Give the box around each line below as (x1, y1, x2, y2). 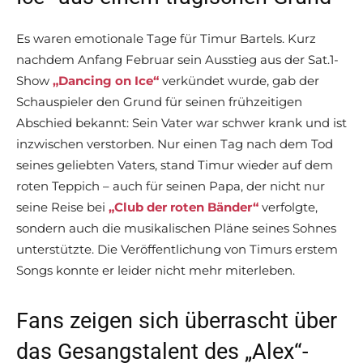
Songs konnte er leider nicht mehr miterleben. (16, 263, 295, 279)
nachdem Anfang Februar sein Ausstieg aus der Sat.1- (16, 52, 339, 68)
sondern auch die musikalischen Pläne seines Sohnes (16, 220, 336, 237)
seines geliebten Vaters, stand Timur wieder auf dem (16, 157, 333, 173)
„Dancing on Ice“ (53, 73, 159, 89)
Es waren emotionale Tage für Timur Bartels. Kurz (16, 31, 316, 47)
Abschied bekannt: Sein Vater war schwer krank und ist (16, 115, 347, 131)
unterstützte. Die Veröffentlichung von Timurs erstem (16, 241, 338, 258)
